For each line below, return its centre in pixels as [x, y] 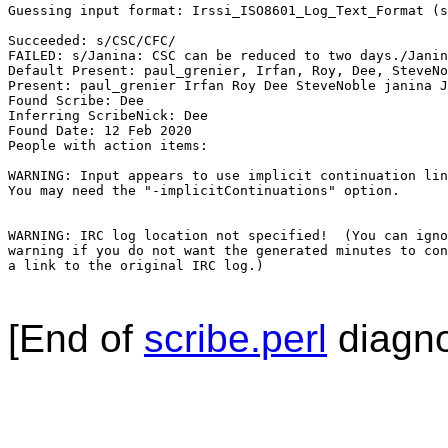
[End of [76, 339]
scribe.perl [235, 339]
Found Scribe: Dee [76, 101]
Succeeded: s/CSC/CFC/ [92, 41]
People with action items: [112, 146]
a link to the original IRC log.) [136, 266]
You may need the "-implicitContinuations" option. [204, 191]
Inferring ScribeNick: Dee [108, 116]
